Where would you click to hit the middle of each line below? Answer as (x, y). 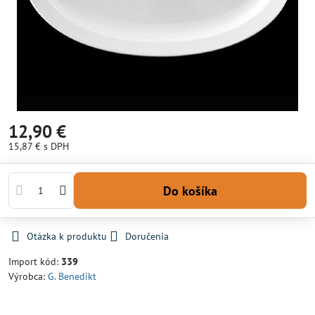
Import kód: (35, 262)
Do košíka (194, 191)
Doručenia (147, 236)
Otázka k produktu (67, 236)
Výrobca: (28, 276)
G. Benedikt (72, 276)
